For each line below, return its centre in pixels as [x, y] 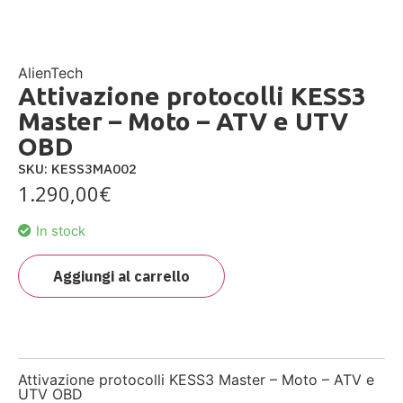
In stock [61, 232]
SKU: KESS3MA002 [77, 169]
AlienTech [50, 73]
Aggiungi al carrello [121, 276]
